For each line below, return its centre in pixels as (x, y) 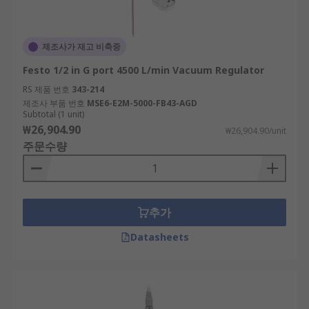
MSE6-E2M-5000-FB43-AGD (142, 103)
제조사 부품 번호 (54, 103)
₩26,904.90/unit (256, 131)
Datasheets (159, 237)
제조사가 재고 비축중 (81, 47)
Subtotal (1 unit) (53, 114)
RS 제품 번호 (46, 89)
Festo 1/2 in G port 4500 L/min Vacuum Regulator (143, 70)
